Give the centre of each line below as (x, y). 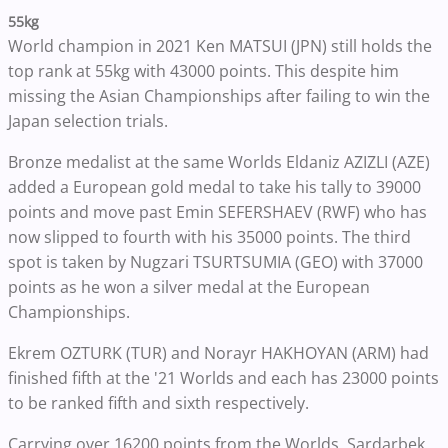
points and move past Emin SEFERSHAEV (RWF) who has (217, 212)
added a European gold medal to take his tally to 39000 (214, 187)
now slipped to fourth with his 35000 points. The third (209, 237)
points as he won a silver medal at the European (189, 287)
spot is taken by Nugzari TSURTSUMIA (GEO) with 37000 (215, 262)
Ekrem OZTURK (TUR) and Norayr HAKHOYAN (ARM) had (218, 353)
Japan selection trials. (88, 121)
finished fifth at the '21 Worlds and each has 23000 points (223, 378)
